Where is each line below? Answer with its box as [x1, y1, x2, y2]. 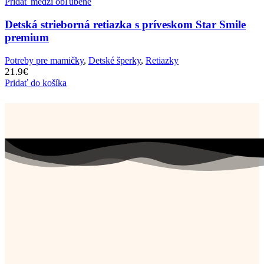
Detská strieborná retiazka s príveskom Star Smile [5, 18, 246, 31]
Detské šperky [88, 55, 141, 65]
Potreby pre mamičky [5, 55, 84, 65]
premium [5, 31, 49, 44]
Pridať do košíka [5, 77, 67, 88]
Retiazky [146, 55, 179, 65]
